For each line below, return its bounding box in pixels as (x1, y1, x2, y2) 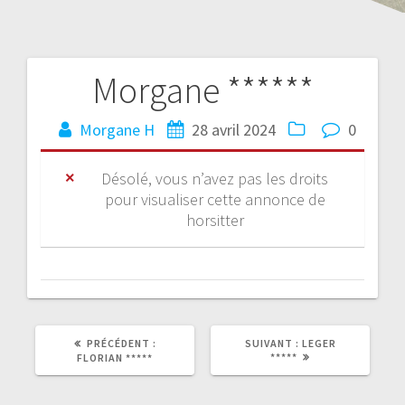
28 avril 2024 (191, 118, 276, 140)
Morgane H (79, 118, 155, 140)
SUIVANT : (244, 335, 299, 350)
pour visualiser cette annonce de (104, 188, 325, 210)
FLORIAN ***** (77, 350, 153, 364)
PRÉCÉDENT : (86, 335, 156, 350)
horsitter (185, 209, 244, 231)
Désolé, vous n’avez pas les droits (101, 167, 328, 189)
